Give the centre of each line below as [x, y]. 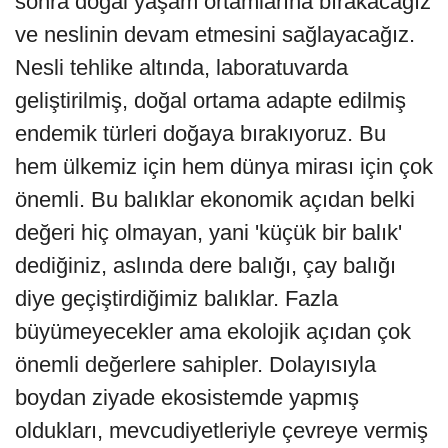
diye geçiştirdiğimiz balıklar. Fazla [176, 299]
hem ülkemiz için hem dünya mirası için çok [224, 167]
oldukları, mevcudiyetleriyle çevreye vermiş [221, 431]
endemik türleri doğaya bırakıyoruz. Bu [200, 134]
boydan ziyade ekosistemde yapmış [187, 398]
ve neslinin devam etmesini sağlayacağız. [215, 35]
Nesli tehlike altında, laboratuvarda [181, 68]
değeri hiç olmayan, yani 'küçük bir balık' [208, 233]
